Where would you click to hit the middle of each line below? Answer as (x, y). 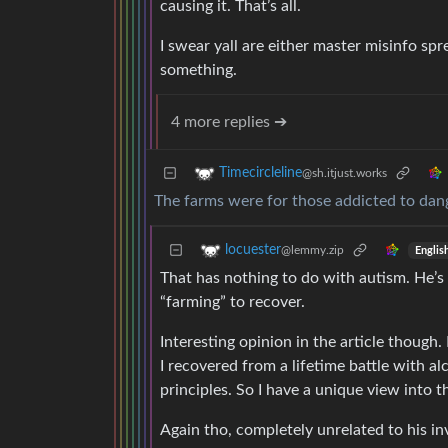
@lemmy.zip (312, 250)
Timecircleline (260, 173)
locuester (253, 250)
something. (198, 70)
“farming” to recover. (232, 302)
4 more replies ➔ (229, 122)
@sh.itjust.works (344, 173)
